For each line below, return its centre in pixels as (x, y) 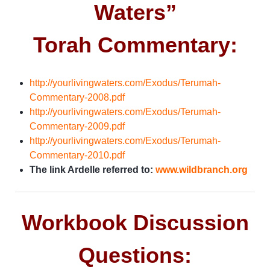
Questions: (135, 255)
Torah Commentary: (135, 45)
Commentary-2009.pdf (77, 126)
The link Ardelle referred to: (93, 169)
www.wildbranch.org (202, 169)
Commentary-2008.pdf (77, 97)
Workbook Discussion (135, 222)
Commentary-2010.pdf (77, 155)
